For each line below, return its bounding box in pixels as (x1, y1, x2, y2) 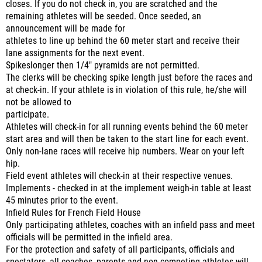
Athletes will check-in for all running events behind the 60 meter (6, 122, 248, 132)
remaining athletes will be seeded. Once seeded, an (6, 11, 201, 22)
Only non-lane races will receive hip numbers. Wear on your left (6, 146, 244, 157)
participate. (6, 109, 49, 120)
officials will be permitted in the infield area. (6, 232, 173, 243)
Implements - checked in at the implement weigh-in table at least (6, 183, 251, 194)
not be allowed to (6, 97, 71, 108)
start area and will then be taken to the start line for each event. (6, 134, 249, 144)
